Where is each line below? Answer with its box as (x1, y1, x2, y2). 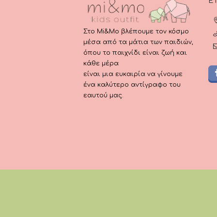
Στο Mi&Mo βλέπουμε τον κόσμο (83, 28, 189, 35)
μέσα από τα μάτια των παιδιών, (83, 38, 193, 46)
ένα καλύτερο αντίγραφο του (83, 81, 181, 88)
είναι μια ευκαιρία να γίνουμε (83, 70, 183, 77)
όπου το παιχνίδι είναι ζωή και (83, 49, 187, 56)
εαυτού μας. (83, 92, 124, 99)
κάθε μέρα (83, 60, 119, 67)
